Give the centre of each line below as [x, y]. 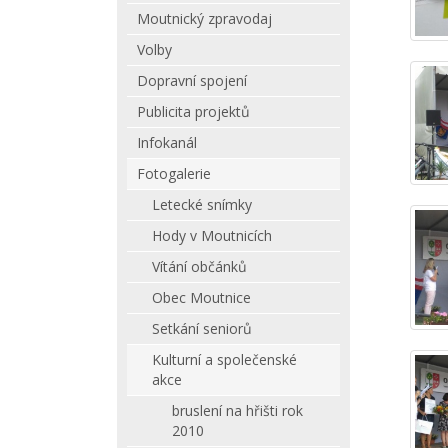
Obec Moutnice [201, 297]
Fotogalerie [174, 173]
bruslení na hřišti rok [237, 410]
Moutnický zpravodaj [204, 18]
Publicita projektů [193, 111]
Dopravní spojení [192, 80]
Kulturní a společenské [224, 359]
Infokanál [167, 142]
